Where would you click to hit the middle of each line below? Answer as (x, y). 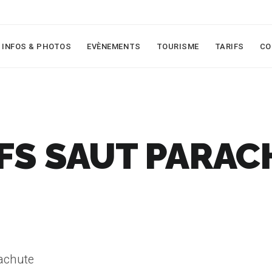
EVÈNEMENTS (114, 46)
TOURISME (178, 46)
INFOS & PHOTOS (37, 46)
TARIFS (229, 46)
